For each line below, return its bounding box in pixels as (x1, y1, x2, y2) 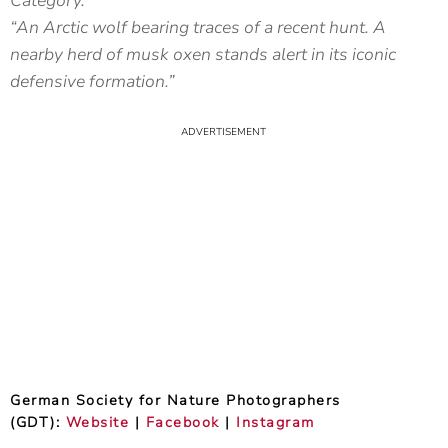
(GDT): (10, 412, 66, 432)
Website (65, 412, 129, 432)
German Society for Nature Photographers (10, 390, 341, 410)
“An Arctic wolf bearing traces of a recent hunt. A (10, 15, 386, 39)
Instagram (236, 412, 315, 432)
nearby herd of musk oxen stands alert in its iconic (10, 42, 396, 66)
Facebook (145, 412, 220, 432)
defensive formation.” (10, 69, 175, 93)
